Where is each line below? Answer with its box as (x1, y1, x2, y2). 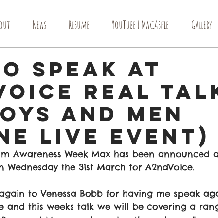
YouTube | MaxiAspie (112, 18, 169, 31)
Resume (69, 18, 90, 31)
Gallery (191, 18, 212, 31)
